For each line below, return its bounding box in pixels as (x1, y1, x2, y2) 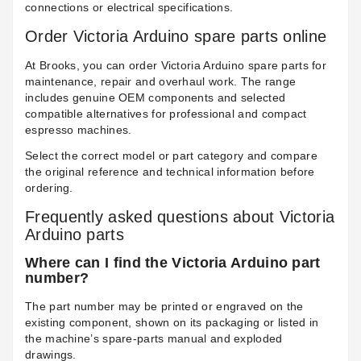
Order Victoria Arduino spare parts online (25, 27, 327, 46)
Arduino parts (25, 226, 124, 244)
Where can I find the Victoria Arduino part (25, 255, 321, 272)
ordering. (25, 181, 73, 195)
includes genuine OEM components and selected (25, 91, 286, 105)
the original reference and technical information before (25, 165, 315, 179)
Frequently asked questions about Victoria (25, 208, 335, 226)
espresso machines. (25, 123, 132, 137)
